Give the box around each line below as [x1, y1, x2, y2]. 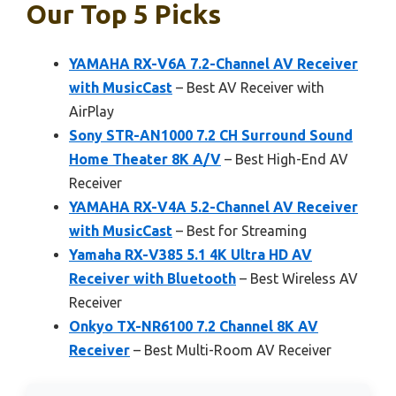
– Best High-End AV [221, 151, 348, 168]
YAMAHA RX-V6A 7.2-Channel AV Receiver [69, 56, 358, 72]
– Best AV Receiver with [172, 80, 324, 96]
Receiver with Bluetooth [69, 270, 236, 287]
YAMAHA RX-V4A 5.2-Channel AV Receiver [69, 199, 358, 216]
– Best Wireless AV [236, 270, 358, 287]
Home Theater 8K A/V [69, 151, 221, 168]
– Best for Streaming [172, 223, 307, 240]
